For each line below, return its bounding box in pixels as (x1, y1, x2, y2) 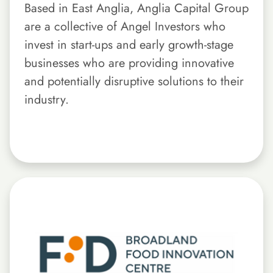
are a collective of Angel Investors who (24, 18, 225, 36)
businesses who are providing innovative (24, 54, 234, 73)
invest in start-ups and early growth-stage (24, 36, 233, 54)
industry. (24, 91, 69, 109)
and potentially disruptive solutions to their (24, 73, 244, 91)
